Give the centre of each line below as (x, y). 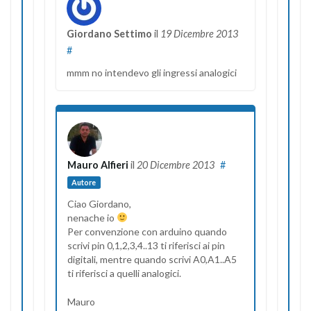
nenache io (92, 217)
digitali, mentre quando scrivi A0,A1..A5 (152, 259)
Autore (84, 182)
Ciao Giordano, (99, 203)
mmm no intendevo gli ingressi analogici (152, 72)
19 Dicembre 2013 (199, 33)
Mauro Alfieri (98, 165)
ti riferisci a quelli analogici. (124, 273)
